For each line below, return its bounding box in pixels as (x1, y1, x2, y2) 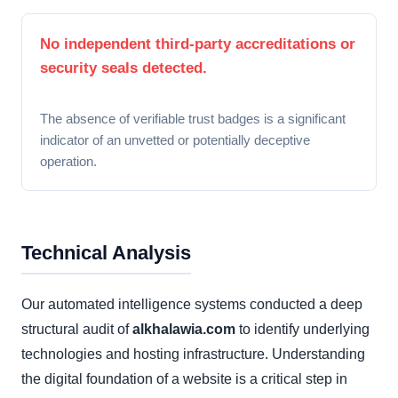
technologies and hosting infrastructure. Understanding (21, 346, 365, 362)
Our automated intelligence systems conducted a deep (21, 297, 362, 313)
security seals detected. (40, 60, 207, 77)
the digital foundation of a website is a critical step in (21, 371, 347, 387)
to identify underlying (235, 322, 370, 338)
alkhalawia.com (132, 322, 235, 338)
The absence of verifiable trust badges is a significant (40, 111, 346, 127)
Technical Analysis (21, 242, 191, 265)
